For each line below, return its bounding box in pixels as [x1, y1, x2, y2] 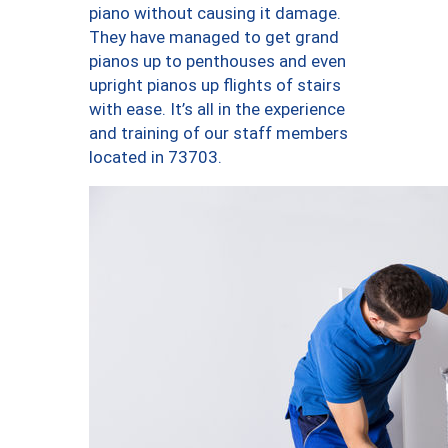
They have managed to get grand [89, 27, 339, 47]
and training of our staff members [89, 123, 348, 143]
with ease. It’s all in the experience [89, 99, 345, 119]
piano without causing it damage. [89, 3, 341, 23]
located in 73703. [89, 147, 222, 167]
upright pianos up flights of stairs [89, 75, 341, 95]
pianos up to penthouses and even [89, 51, 346, 71]
